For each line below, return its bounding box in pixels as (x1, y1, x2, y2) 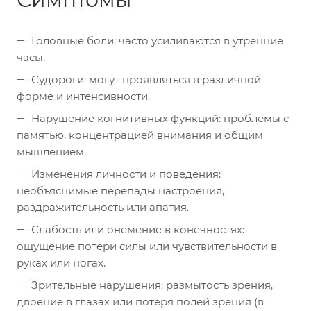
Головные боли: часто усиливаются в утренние (31, 34, 283, 47)
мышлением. (17, 145, 86, 158)
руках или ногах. (17, 256, 106, 269)
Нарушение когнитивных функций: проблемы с (31, 112, 289, 125)
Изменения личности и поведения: (31, 167, 221, 180)
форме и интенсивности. (17, 90, 150, 103)
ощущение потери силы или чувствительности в (17, 239, 277, 253)
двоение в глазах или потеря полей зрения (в (17, 295, 264, 308)
